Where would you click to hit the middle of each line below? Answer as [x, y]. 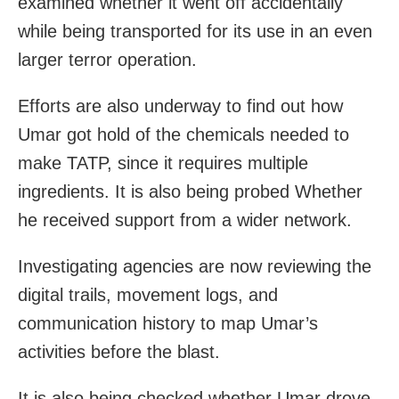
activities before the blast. [119, 351]
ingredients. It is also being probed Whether [190, 191]
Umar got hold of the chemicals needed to [183, 134]
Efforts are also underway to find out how [180, 106]
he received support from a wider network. [185, 220]
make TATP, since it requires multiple [163, 163]
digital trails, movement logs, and [148, 294]
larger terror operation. [107, 59]
